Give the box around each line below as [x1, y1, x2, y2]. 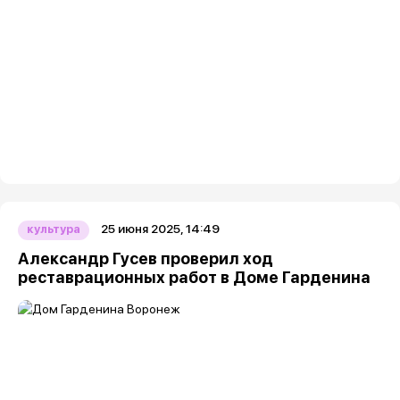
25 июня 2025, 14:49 [101, 221, 220, 236]
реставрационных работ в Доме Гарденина [18, 268, 371, 287]
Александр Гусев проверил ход [18, 249, 273, 268]
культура [27, 222, 80, 236]
